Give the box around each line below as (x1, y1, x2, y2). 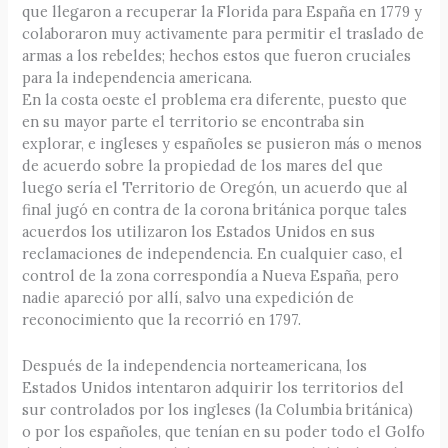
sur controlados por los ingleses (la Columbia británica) (22, 399, 414, 419)
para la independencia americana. (22, 68, 253, 88)
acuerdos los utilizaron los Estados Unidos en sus (22, 222, 376, 242)
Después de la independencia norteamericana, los (22, 355, 368, 375)
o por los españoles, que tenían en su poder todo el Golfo (22, 421, 426, 441)
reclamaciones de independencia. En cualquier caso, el (22, 244, 404, 264)
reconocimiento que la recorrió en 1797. (22, 310, 302, 330)
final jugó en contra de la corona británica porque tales (22, 200, 408, 220)
